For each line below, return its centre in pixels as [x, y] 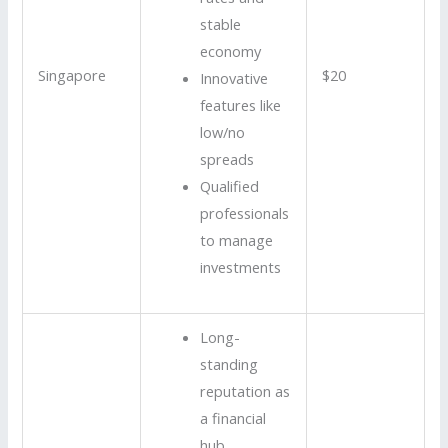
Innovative [233, 77]
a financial [232, 417]
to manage [236, 239]
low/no [222, 131]
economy [230, 50]
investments [240, 266]
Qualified [229, 185]
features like [240, 104]
